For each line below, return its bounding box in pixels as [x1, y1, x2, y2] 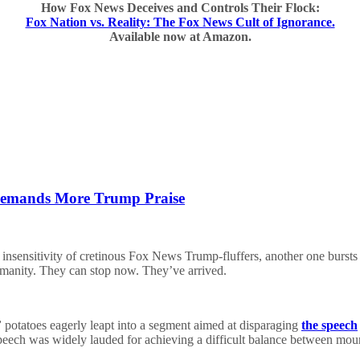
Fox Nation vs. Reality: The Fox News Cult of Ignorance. [25, 15, 335, 30]
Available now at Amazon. [108, 30, 252, 44]
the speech [301, 318, 358, 333]
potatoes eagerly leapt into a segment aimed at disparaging [2, 318, 301, 333]
